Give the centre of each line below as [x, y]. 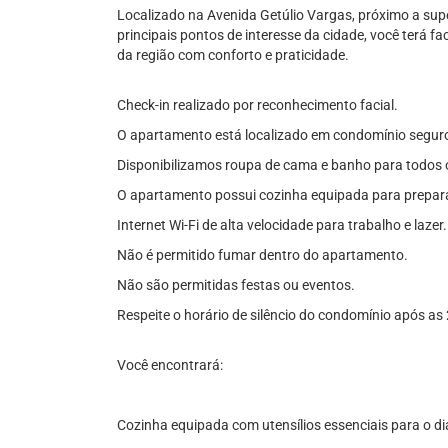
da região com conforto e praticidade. [233, 55]
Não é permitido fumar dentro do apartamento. [262, 255]
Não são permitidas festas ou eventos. [236, 285]
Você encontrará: [170, 365]
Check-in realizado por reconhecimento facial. [257, 105]
